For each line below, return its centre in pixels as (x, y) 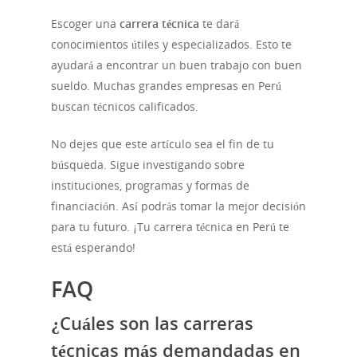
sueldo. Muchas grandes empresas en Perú (166, 86)
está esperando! (93, 248)
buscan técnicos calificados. (125, 107)
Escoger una (85, 24)
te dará (219, 24)
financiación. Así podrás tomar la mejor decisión (178, 206)
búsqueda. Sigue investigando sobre (148, 165)
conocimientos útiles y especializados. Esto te (171, 45)
